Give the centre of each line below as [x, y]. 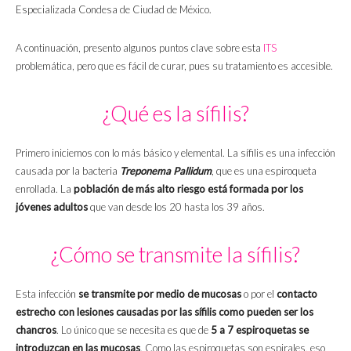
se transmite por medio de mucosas [160, 294]
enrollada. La [45, 189]
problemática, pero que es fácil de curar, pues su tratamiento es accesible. [174, 66]
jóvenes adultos [52, 207]
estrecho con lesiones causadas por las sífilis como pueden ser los [165, 312]
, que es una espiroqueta [264, 171]
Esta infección [47, 294]
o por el [259, 294]
